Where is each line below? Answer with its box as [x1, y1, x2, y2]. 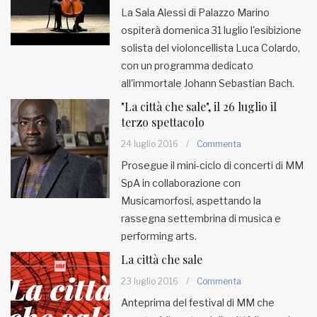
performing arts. [121, 230, 197, 242]
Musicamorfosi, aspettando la [121, 195, 261, 207]
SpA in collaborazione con [121, 177, 241, 189]
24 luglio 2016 [121, 139, 178, 149]
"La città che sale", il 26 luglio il [121, 99, 277, 114]
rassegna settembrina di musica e [121, 212, 281, 224]
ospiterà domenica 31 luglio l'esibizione [121, 24, 301, 36]
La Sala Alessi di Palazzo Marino [121, 6, 270, 18]
